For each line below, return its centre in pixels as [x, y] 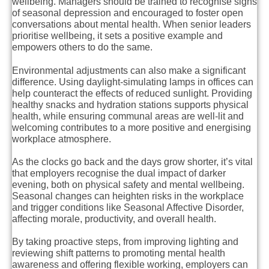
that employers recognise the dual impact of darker [119, 173]
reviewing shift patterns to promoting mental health [119, 253]
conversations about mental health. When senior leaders [131, 25]
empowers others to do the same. [82, 47]
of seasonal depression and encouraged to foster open [128, 13]
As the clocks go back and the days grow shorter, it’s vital [132, 162]
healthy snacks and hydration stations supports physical [130, 104]
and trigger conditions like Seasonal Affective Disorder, [128, 207]
